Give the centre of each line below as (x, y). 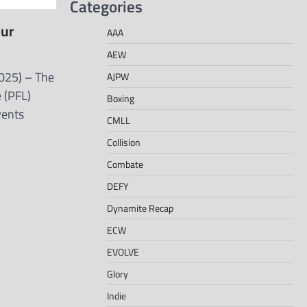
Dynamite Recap (140, 208)
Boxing (121, 98)
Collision (124, 142)
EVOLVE (123, 251)
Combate (125, 164)
